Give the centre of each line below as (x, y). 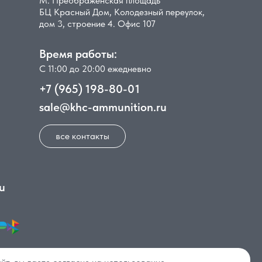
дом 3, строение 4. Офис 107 (97, 24)
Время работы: (78, 54)
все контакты (82, 136)
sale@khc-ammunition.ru (103, 107)
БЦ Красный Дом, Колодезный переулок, (122, 12)
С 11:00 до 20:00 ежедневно (95, 69)
